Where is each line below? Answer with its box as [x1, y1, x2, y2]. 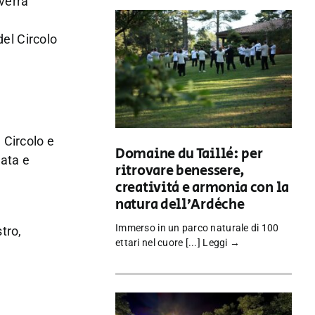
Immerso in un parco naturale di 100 [115, 222, 279, 234]
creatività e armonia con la [115, 178, 289, 199]
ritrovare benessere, [115, 161, 245, 182]
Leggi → [202, 237, 240, 249]
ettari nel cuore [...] [115, 237, 203, 249]
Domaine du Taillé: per [115, 144, 263, 165]
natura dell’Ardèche [115, 195, 245, 216]
